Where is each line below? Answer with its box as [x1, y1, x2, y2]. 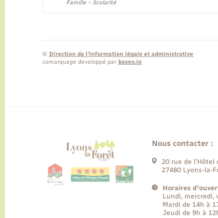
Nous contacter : [152, 138, 213, 148]
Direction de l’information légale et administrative [49, 51, 193, 58]
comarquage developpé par [42, 58, 118, 66]
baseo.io [118, 58, 142, 66]
